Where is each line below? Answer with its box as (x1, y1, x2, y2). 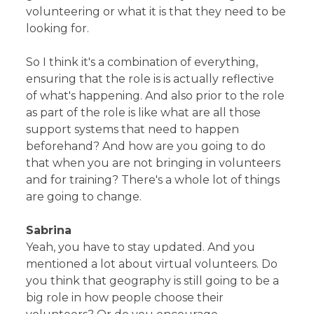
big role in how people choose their (26, 290, 224, 304)
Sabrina (26, 223, 72, 237)
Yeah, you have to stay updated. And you (26, 240, 256, 254)
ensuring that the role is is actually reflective (26, 71, 275, 86)
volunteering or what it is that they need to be (26, 4, 287, 18)
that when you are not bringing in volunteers (26, 156, 281, 170)
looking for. (26, 21, 90, 35)
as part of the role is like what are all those (26, 105, 261, 119)
